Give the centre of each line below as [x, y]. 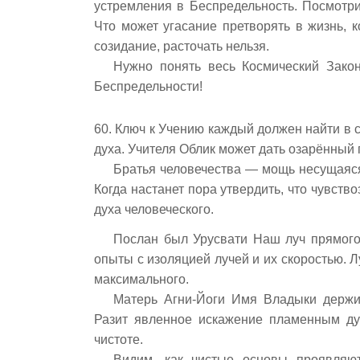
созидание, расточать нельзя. [182, 46]
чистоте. [119, 340]
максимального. [141, 279]
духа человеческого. [154, 209]
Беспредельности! [148, 86]
